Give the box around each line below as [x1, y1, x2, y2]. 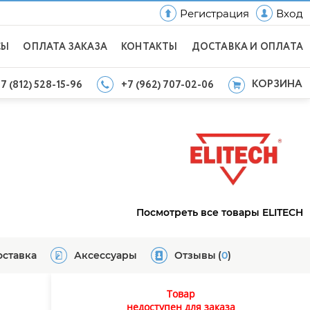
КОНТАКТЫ [120, 40, 178, 54]
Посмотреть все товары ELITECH [136, 206, 303, 219]
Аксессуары [74, 249, 137, 262]
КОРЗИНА [252, 77, 302, 92]
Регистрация [180, 6, 249, 20]
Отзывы [174, 249, 216, 262]
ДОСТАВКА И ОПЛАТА [191, 40, 303, 54]
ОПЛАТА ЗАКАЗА [23, 40, 107, 54]
